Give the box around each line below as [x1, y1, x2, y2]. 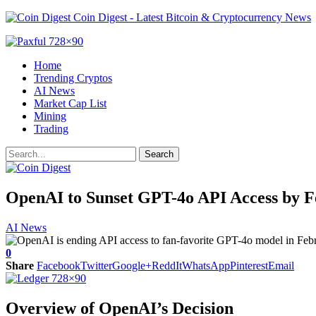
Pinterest [230, 259, 268, 272]
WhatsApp [182, 259, 230, 272]
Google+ [112, 259, 152, 272]
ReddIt [152, 259, 182, 272]
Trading [34, 123, 68, 135]
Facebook [37, 259, 80, 272]
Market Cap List [34, 97, 107, 109]
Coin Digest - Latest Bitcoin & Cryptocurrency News [73, 11, 311, 23]
